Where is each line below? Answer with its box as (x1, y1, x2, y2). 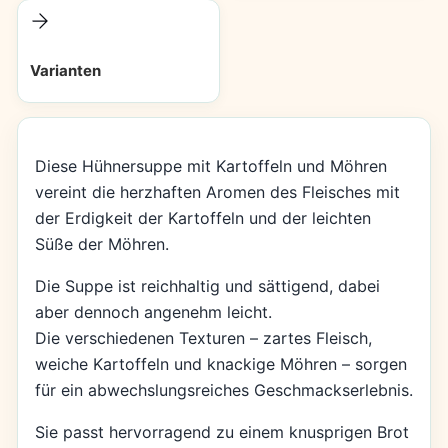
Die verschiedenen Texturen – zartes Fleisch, (34, 327, 372, 348)
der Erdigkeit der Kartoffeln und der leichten (34, 207, 371, 228)
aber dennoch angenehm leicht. (34, 301, 272, 322)
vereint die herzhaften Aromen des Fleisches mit (34, 181, 400, 202)
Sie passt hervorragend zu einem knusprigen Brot (34, 421, 409, 442)
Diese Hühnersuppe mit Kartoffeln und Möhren (34, 155, 387, 176)
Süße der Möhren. (34, 233, 169, 254)
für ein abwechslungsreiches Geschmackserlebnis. (34, 379, 413, 400)
